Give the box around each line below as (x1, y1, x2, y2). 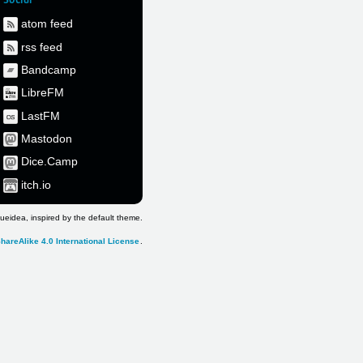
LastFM (21, 109, 60, 122)
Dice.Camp (21, 155, 78, 169)
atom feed (21, 17, 73, 31)
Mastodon (21, 132, 72, 146)
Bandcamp (21, 62, 76, 76)
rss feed (21, 40, 62, 53)
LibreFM (21, 86, 64, 100)
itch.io (21, 177, 51, 191)
